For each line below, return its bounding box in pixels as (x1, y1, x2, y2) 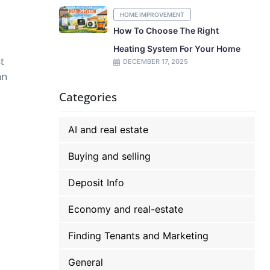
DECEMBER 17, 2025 (123, 57, 189, 66)
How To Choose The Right (113, 25, 219, 36)
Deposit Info (68, 177, 125, 189)
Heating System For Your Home (113, 43, 241, 54)
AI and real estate (68, 124, 149, 136)
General (68, 256, 104, 268)
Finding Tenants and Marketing (68, 230, 209, 242)
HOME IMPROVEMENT (120, 11, 185, 18)
